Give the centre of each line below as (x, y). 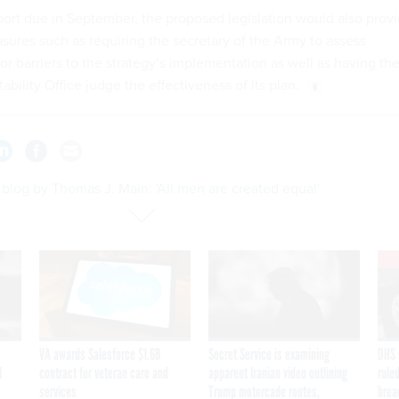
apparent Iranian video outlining (278, 373)
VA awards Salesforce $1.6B (100, 354)
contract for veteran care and (104, 373)
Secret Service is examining (269, 354)
